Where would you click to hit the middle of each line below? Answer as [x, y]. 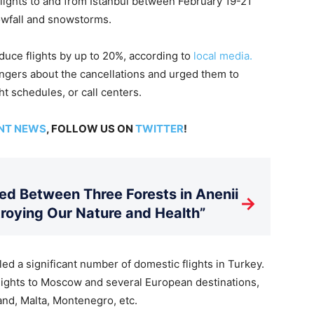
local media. [223, 55]
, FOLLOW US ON [90, 128]
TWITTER [159, 128]
